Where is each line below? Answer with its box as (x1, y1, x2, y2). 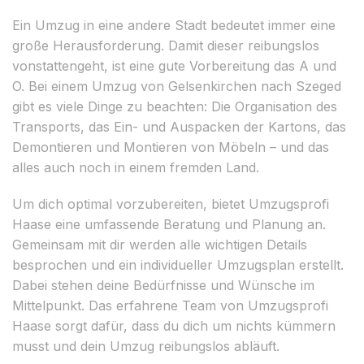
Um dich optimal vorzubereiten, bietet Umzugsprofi (12, 195, 329, 212)
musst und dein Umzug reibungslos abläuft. (12, 337, 279, 354)
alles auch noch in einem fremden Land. (12, 158, 259, 175)
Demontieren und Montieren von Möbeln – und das (12, 138, 329, 155)
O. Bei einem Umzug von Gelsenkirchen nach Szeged (12, 77, 341, 94)
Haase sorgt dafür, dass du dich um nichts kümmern (12, 317, 336, 334)
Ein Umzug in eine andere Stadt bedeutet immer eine (12, 16, 336, 33)
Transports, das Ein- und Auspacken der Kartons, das (12, 118, 346, 135)
